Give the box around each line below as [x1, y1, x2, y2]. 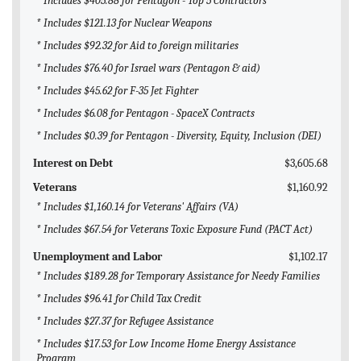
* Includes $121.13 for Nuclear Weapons [36, 16, 212, 31]
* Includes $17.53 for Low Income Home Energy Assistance [36, 337, 296, 351]
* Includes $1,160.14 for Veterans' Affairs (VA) [36, 200, 239, 214]
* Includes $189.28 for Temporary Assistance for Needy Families [36, 269, 320, 284]
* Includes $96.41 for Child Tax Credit [36, 292, 201, 306]
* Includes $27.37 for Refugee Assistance [36, 314, 214, 329]
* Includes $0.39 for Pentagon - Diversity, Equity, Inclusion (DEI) [36, 129, 322, 143]
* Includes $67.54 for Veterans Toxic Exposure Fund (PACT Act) [36, 222, 313, 237]
